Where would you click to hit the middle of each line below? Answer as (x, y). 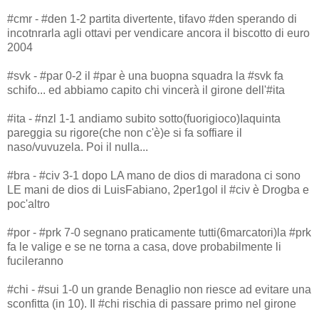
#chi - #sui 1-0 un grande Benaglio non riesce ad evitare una (159, 289)
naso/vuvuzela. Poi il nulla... (78, 147)
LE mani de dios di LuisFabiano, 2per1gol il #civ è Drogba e (158, 189)
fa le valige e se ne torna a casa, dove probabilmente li (144, 246)
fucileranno (35, 261)
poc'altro (28, 204)
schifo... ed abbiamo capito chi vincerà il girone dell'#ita (146, 90)
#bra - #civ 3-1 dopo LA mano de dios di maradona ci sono (154, 175)
